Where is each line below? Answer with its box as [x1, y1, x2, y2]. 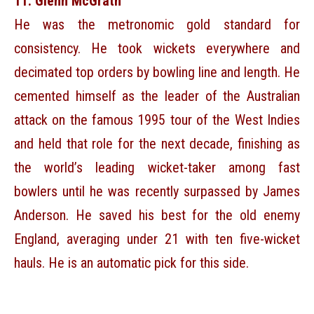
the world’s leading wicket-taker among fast [14, 159, 300, 177]
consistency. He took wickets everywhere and [14, 40, 300, 57]
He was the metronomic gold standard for [14, 16, 300, 34]
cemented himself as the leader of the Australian [14, 88, 300, 105]
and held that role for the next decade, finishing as [14, 135, 300, 153]
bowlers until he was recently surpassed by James [14, 183, 300, 200]
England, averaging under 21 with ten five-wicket [14, 231, 300, 248]
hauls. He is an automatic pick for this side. [14, 254, 249, 272]
